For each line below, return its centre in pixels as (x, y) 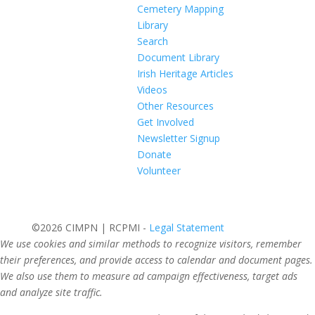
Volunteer (159, 171)
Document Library (178, 57)
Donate (154, 154)
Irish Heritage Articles (185, 73)
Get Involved (165, 122)
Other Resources (175, 106)
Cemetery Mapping (180, 9)
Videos (152, 90)
